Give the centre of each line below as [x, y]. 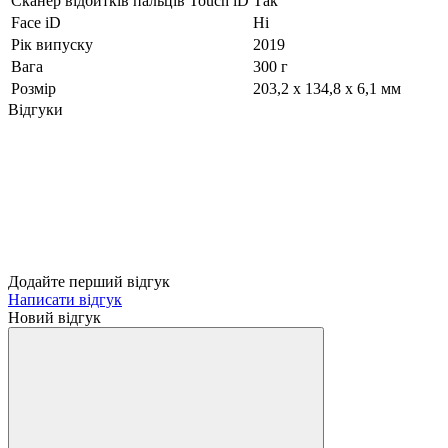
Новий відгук [54, 317]
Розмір [33, 88]
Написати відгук [65, 299]
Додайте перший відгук [89, 281]
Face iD [36, 22]
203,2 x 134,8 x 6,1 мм [327, 88]
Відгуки [35, 109]
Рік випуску [52, 44]
